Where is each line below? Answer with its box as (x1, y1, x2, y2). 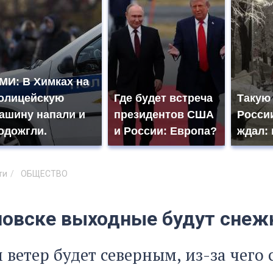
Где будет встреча (114, 92, 213, 105)
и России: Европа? (114, 125, 217, 138)
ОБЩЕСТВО (21, 168, 68, 179)
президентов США (114, 108, 214, 121)
